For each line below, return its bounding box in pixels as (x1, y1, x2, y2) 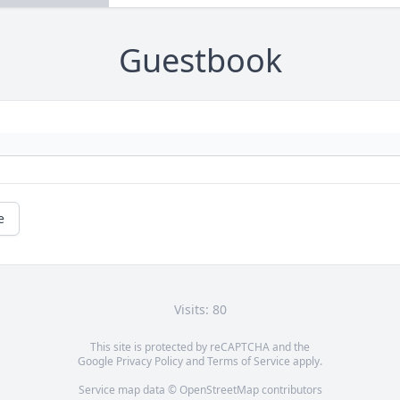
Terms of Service (207, 354, 290, 370)
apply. (290, 354, 322, 370)
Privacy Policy (116, 354, 183, 370)
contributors (258, 382, 322, 398)
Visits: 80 (173, 301, 227, 319)
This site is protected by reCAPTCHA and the (90, 339, 310, 355)
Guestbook (118, 38, 282, 83)
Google (78, 354, 116, 370)
